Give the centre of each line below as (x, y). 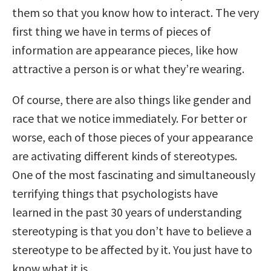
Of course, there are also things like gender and (132, 99)
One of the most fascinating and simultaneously (134, 174)
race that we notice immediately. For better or (129, 118)
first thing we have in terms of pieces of (112, 31)
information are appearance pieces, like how (125, 50)
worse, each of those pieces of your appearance (132, 137)
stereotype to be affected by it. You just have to (132, 249)
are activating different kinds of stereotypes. (125, 155)
